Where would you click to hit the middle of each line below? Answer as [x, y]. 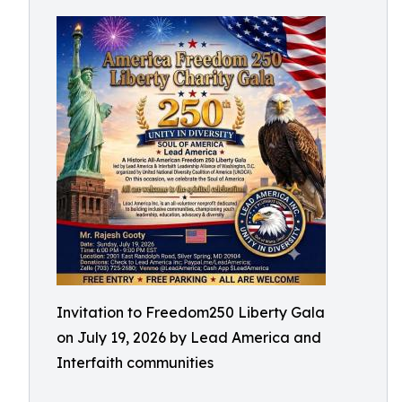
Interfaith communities [135, 363]
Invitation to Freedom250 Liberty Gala [191, 312]
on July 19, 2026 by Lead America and [189, 337]
